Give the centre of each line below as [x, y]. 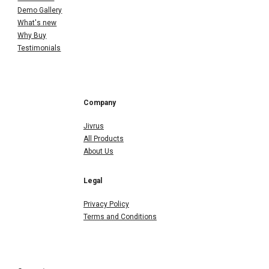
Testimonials [39, 48]
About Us [98, 151]
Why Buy [32, 35]
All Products [103, 138]
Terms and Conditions [120, 216]
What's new [37, 23]
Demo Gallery [40, 10]
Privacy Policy [106, 204]
